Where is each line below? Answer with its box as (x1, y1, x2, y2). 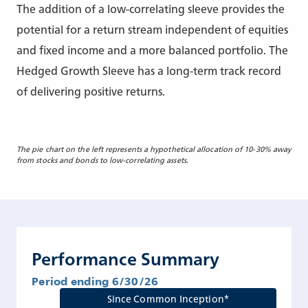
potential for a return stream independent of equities (16, 21, 288, 36)
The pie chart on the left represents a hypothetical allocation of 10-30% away (16, 143, 291, 154)
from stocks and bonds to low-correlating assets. (16, 154, 188, 165)
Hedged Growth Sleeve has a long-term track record (16, 62, 281, 78)
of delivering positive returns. (16, 82, 165, 98)
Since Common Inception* (107, 291, 230, 305)
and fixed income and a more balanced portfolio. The (16, 41, 288, 57)
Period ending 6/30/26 (32, 273, 159, 288)
